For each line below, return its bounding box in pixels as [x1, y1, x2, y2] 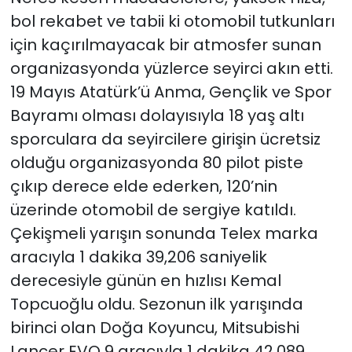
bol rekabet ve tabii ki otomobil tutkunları [9, 10, 335, 33]
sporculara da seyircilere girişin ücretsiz [9, 128, 321, 151]
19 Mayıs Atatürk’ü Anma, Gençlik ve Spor [9, 81, 332, 104]
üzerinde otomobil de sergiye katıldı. [9, 199, 296, 222]
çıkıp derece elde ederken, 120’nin [9, 175, 277, 198]
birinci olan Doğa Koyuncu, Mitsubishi [9, 317, 299, 339]
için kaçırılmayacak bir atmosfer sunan [9, 34, 321, 57]
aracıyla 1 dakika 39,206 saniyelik [9, 246, 267, 269]
